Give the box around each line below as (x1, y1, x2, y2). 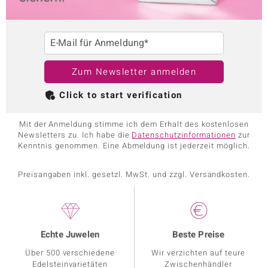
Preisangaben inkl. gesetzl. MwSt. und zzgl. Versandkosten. (17, 169, 251, 181)
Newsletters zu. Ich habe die (18, 129, 132, 141)
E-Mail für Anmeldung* (50, 36, 149, 51)
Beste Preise (172, 228, 225, 242)
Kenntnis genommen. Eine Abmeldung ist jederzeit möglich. (18, 140, 250, 152)
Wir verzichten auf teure (151, 247, 245, 259)
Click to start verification (59, 89, 182, 102)
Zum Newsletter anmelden (71, 65, 197, 79)
